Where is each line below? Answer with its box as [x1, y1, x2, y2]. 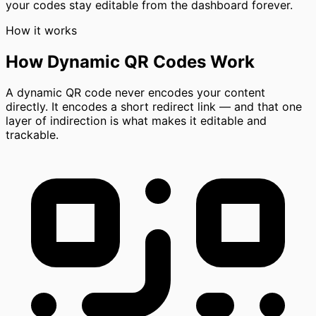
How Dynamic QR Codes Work [6, 51, 255, 72]
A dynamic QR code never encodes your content [6, 85, 265, 100]
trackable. [6, 128, 59, 142]
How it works [6, 23, 77, 37]
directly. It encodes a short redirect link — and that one [6, 99, 302, 114]
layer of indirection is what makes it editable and [6, 114, 267, 128]
